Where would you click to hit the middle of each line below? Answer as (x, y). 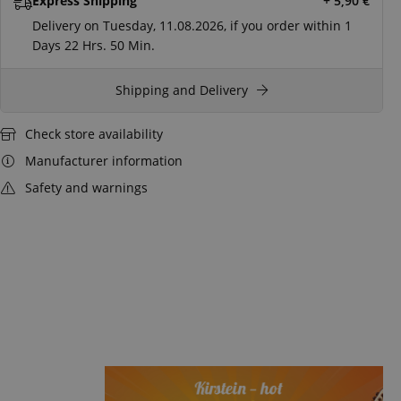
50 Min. (132, 45)
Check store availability (94, 133)
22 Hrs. (85, 45)
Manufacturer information (103, 160)
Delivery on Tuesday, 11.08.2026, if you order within (188, 25)
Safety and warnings (86, 187)
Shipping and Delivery (182, 90)
